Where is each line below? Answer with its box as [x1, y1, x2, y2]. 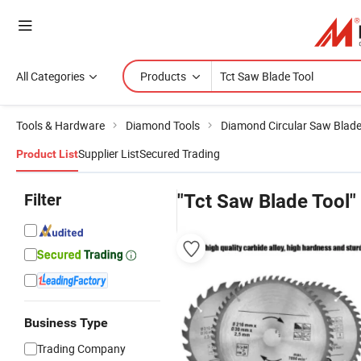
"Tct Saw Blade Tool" [177, 190, 356, 213]
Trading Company [37, 341, 126, 356]
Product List [16, 147, 78, 160]
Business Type [24, 315, 108, 330]
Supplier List [78, 146, 139, 161]
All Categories [16, 68, 85, 84]
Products [140, 68, 186, 84]
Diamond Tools [126, 118, 200, 133]
